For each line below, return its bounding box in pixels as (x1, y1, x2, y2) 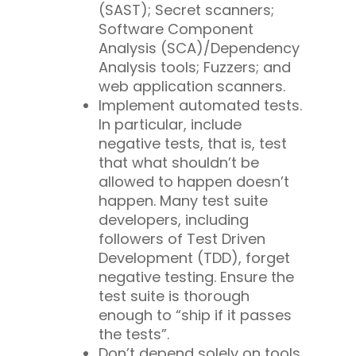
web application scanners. (99, 75, 285, 96)
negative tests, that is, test (99, 133, 287, 153)
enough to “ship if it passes (99, 304, 292, 325)
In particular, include (99, 114, 242, 134)
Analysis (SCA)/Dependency (99, 37, 300, 58)
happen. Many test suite (99, 190, 268, 211)
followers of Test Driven (99, 228, 265, 249)
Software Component (99, 18, 253, 39)
